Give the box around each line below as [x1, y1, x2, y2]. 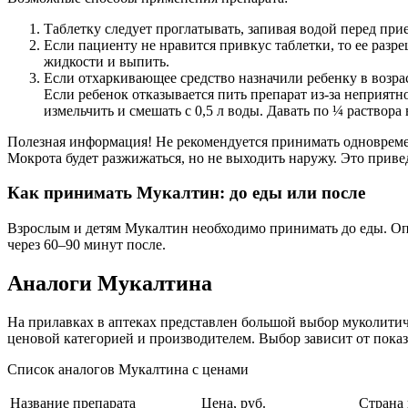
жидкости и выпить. [44, 53, 169, 69]
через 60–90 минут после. [7, 237, 166, 253]
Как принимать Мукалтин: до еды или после [7, 183, 365, 203]
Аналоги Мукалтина [7, 271, 212, 296]
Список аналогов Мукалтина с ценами [7, 361, 249, 377]
